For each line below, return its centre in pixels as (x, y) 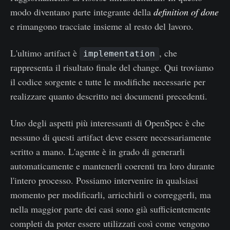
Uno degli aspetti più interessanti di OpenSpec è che (108, 122)
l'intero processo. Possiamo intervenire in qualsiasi (104, 180)
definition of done (186, 12)
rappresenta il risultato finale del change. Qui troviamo (112, 67)
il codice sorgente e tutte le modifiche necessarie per (108, 81)
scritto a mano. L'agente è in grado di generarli (98, 151)
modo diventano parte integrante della (82, 12)
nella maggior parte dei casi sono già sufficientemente (110, 209)
